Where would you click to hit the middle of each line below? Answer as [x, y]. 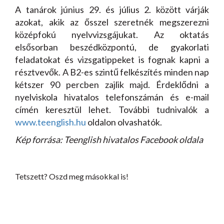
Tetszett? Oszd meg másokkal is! [72, 176]
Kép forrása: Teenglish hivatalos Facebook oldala [109, 139]
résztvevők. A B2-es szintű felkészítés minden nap [112, 72]
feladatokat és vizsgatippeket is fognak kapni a [112, 59]
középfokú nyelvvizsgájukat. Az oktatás [112, 34]
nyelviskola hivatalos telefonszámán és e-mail [112, 97]
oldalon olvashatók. [124, 122]
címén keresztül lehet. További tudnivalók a [112, 109]
